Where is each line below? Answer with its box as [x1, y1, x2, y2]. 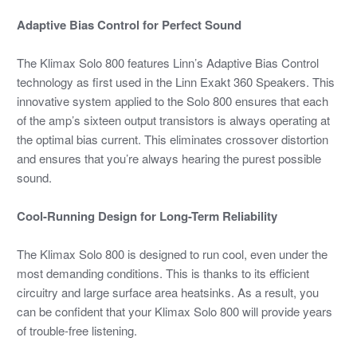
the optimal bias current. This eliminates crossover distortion [16, 130, 328, 147]
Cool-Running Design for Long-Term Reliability [16, 207, 277, 226]
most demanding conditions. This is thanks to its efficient [16, 265, 309, 282]
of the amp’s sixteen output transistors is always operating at [16, 111, 330, 128]
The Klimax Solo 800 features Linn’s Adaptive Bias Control [16, 53, 319, 71]
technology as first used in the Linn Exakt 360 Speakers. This [16, 73, 335, 90]
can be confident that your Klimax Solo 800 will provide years [16, 303, 332, 320]
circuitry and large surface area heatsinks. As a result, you [16, 284, 319, 301]
